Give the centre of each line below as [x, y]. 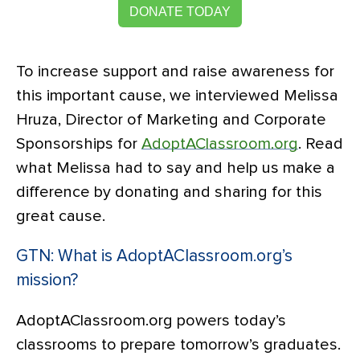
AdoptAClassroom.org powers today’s [151, 320]
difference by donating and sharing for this [169, 192]
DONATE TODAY [180, 11]
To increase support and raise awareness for [175, 71]
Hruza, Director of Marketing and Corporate [171, 119]
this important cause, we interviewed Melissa [177, 95]
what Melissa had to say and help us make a [176, 168]
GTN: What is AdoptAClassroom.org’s [154, 256]
